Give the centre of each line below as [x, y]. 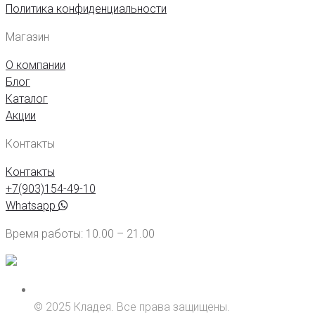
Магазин [27, 37]
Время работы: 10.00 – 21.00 [80, 234]
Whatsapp [31, 206]
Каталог [27, 99]
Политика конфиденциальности [86, 9]
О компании [36, 65]
